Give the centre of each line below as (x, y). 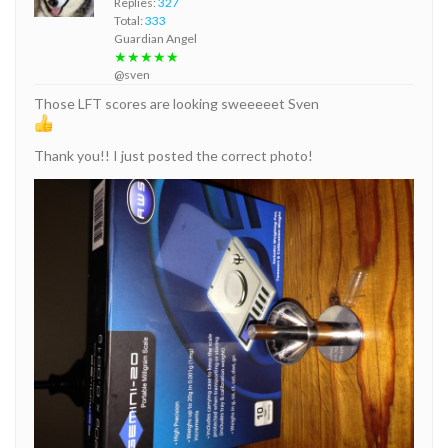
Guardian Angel (155, 38)
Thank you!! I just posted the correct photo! (173, 155)
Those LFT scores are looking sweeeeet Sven (176, 103)
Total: (129, 20)
